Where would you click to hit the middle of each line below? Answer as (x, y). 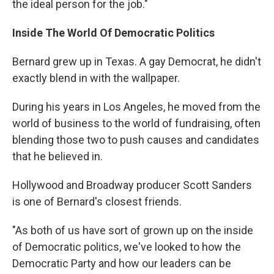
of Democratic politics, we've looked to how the (127, 247)
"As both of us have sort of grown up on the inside (133, 230)
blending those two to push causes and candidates (136, 140)
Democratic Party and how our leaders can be (122, 263)
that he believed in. (57, 156)
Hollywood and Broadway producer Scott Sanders (132, 185)
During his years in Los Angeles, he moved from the (136, 107)
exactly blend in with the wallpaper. (96, 78)
